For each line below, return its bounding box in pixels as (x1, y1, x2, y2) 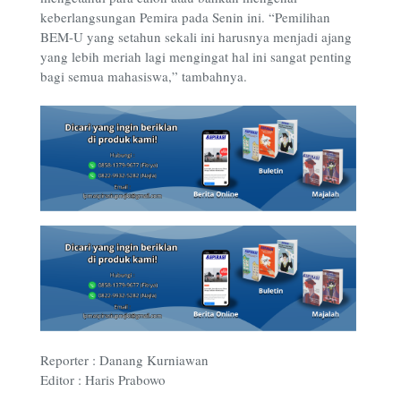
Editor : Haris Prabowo (40, 370, 166, 388)
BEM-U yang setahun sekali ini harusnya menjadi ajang (40, 27, 352, 46)
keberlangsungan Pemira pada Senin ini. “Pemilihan (40, 7, 330, 26)
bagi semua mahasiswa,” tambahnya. (40, 66, 247, 85)
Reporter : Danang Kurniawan (40, 350, 209, 369)
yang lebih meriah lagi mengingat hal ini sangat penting (40, 47, 352, 65)
